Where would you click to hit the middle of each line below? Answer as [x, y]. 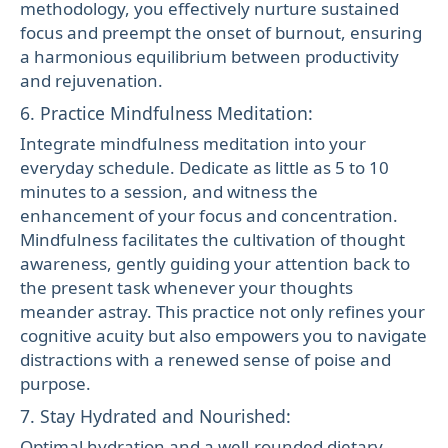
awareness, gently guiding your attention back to [215, 263]
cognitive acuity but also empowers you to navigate [223, 335]
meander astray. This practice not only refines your [222, 311]
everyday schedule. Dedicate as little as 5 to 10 [204, 167]
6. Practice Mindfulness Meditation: [166, 112]
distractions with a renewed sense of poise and [205, 359]
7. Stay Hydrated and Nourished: [155, 415]
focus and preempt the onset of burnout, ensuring [221, 32]
